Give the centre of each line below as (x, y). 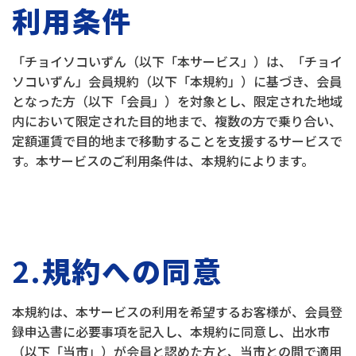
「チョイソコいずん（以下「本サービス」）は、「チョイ (177, 61)
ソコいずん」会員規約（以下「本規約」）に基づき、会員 (177, 81)
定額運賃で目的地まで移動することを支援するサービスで (177, 141)
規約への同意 (132, 270)
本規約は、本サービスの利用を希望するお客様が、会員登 (177, 311)
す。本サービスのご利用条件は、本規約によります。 (163, 161)
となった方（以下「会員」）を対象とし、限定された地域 (177, 101)
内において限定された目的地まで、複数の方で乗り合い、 (177, 121)
